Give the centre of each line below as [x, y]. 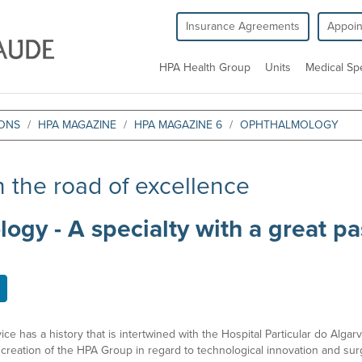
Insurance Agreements [243, 26]
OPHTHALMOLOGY [289, 125]
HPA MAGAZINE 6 [178, 125]
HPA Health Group [205, 67]
